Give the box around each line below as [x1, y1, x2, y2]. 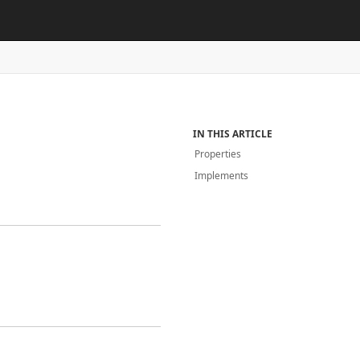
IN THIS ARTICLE [193, 127, 273, 141]
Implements [194, 169, 249, 182]
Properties [194, 147, 242, 161]
